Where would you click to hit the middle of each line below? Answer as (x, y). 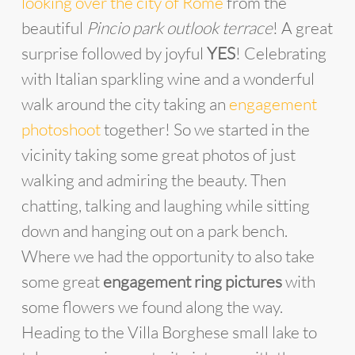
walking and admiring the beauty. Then (153, 180)
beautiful (53, 28)
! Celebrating (281, 53)
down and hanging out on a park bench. (154, 231)
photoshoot (61, 129)
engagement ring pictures (192, 281)
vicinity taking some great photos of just (158, 155)
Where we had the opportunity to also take (168, 256)
